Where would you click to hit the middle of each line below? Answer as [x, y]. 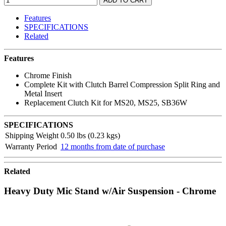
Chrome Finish [48, 76]
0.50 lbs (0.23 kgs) [90, 136]
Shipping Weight [32, 136]
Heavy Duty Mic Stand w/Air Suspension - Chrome [110, 191]
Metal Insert [43, 94]
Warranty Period [31, 147]
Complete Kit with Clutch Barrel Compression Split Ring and [122, 85]
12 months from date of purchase [113, 147]
